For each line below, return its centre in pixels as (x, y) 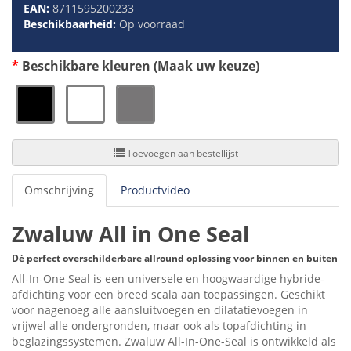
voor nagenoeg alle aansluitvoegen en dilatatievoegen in (160, 310)
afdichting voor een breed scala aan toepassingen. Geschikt (168, 295)
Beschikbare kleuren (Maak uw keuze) (141, 66)
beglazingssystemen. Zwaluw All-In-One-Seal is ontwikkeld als (174, 342)
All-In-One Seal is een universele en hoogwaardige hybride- (168, 279)
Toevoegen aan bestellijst (217, 153)
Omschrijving (59, 190)
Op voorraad (152, 24)
